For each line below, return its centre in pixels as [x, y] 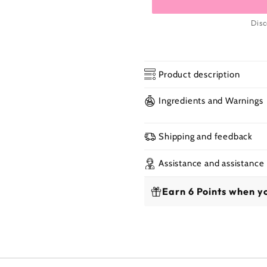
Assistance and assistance [212, 164]
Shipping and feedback [206, 137]
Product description [199, 74]
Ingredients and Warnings [211, 101]
